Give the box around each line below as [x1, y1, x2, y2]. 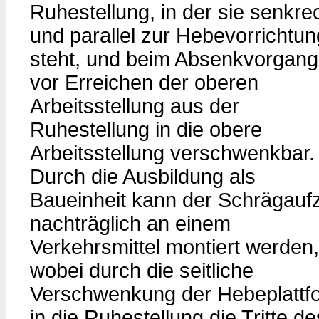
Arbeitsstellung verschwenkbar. [30, 142, 315, 164]
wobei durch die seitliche [30, 259, 253, 282]
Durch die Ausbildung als [30, 165, 256, 188]
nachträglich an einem [30, 212, 231, 235]
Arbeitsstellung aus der [30, 95, 239, 117]
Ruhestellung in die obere [30, 118, 262, 141]
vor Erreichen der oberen [30, 71, 258, 94]
